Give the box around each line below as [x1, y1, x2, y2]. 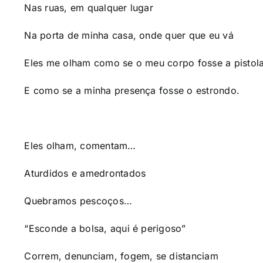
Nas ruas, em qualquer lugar [24, 2, 153, 14]
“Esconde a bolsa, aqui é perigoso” [24, 222, 186, 234]
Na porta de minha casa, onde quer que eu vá [24, 29, 234, 41]
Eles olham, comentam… [24, 140, 136, 151]
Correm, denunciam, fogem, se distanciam [24, 250, 218, 262]
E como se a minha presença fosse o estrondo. [24, 85, 240, 96]
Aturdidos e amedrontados [24, 167, 146, 179]
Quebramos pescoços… [24, 195, 133, 207]
